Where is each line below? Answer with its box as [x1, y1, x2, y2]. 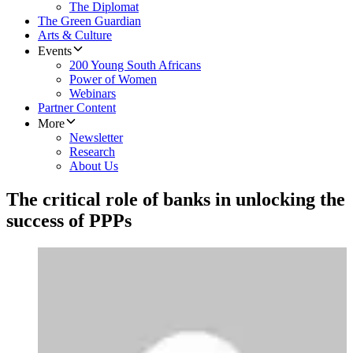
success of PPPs [6, 210, 132, 232]
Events [38, 44, 72, 58]
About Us [69, 159, 118, 173]
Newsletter [69, 131, 123, 145]
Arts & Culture [38, 28, 112, 43]
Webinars [69, 87, 116, 101]
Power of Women [69, 72, 157, 87]
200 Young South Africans [69, 58, 201, 72]
